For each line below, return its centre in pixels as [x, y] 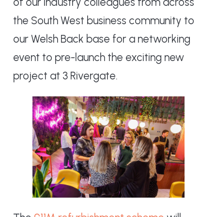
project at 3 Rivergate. [65, 76]
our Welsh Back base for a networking [101, 39]
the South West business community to [103, 21]
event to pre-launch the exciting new [98, 58]
